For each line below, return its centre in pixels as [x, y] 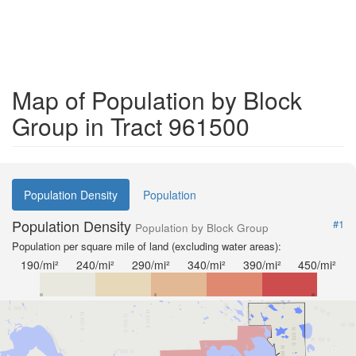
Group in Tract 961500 [131, 126]
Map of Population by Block [157, 100]
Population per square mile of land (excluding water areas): [147, 246]
